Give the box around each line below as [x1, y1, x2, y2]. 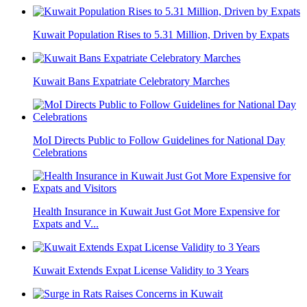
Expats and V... [33, 218, 99, 230]
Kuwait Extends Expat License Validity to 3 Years [33, 265, 249, 277]
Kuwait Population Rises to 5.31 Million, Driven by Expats [33, 29, 289, 41]
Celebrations [33, 147, 87, 159]
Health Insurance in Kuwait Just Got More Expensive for [33, 206, 280, 218]
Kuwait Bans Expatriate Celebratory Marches [33, 75, 230, 88]
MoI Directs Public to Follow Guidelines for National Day [33, 134, 285, 147]
